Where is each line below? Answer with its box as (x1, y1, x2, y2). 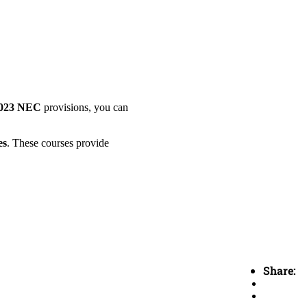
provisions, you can (41, 101, 128, 113)
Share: (263, 262, 296, 278)
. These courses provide (7, 136, 109, 149)
